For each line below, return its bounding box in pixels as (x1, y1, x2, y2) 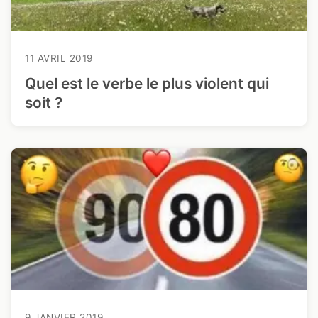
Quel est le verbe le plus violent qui (25, 75, 269, 93)
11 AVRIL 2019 (25, 53, 93, 65)
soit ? (25, 94, 62, 112)
